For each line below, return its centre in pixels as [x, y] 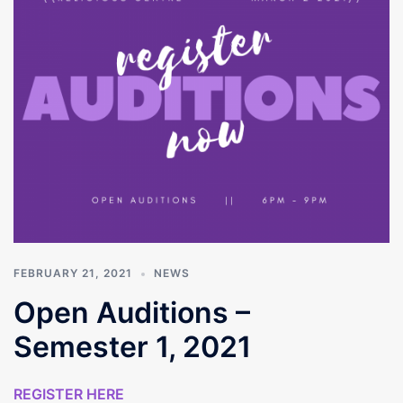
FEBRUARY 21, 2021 [73, 273]
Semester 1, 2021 [132, 347]
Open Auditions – [132, 313]
